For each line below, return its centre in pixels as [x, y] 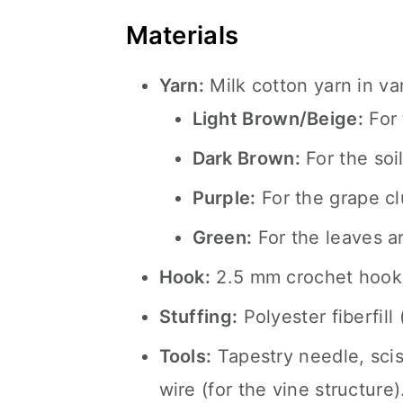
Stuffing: [198, 317]
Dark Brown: [246, 158]
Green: [222, 237]
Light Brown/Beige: [278, 119]
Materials [182, 35]
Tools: [185, 356]
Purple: [224, 198]
